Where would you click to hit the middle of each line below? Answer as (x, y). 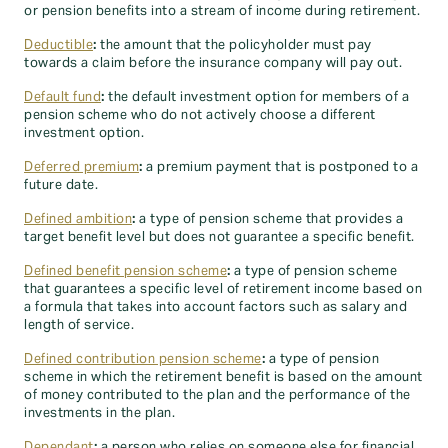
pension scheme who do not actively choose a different (200, 115)
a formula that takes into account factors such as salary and (215, 307)
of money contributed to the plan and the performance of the (217, 395)
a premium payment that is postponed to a (280, 167)
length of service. (79, 325)
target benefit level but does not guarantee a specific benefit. (219, 237)
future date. (61, 185)
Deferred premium (81, 167)
